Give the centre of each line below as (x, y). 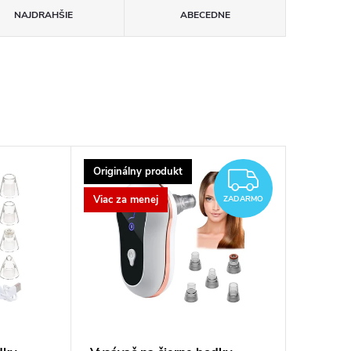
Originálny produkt (138, 171)
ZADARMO (243, 199)
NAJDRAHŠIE (44, 15)
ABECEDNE (205, 15)
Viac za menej (125, 199)
